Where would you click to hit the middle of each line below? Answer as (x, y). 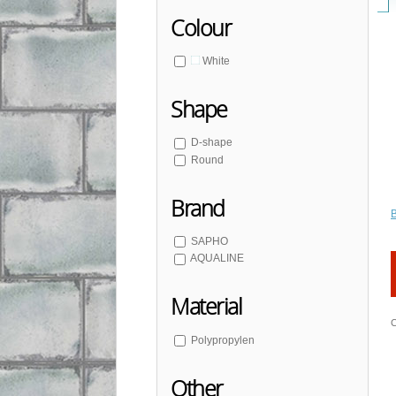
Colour (201, 27)
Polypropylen (223, 340)
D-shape (212, 143)
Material (206, 307)
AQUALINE (217, 259)
